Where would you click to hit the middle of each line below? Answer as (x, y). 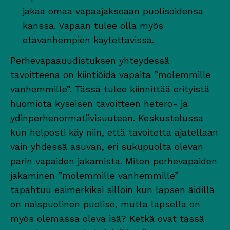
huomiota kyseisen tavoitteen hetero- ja (99, 103)
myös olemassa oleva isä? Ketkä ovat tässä (107, 218)
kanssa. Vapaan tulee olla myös (93, 25)
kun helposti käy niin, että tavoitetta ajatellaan (114, 132)
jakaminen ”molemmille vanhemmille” (94, 175)
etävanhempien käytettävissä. (88, 40)
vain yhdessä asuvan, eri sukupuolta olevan (107, 146)
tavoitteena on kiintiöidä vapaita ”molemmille (111, 74)
